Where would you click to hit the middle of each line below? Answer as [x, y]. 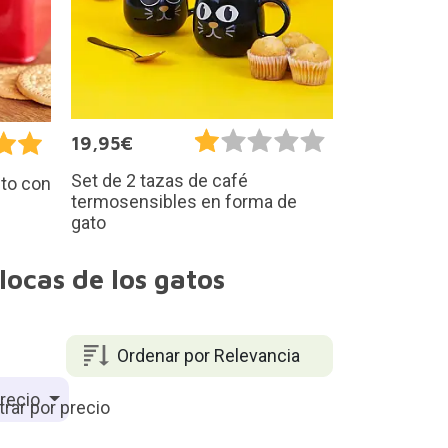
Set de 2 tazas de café [159, 180]
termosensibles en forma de [184, 201]
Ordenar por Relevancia [208, 356]
